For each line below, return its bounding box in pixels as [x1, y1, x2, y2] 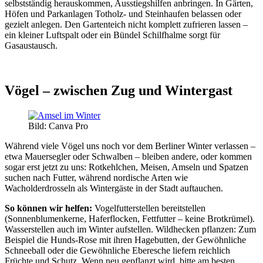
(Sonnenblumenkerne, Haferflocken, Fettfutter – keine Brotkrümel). [5, 213, 255, 224]
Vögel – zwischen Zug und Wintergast [5, 82, 232, 98]
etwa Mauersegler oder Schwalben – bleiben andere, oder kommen [5, 151, 252, 161]
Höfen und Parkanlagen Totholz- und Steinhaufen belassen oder [5, 9, 241, 19]
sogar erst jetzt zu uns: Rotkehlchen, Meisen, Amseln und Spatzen [5, 161, 248, 172]
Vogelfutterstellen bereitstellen [92, 203, 205, 213]
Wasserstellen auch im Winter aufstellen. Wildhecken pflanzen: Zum [5, 224, 256, 234]
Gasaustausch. [5, 41, 58, 51]
